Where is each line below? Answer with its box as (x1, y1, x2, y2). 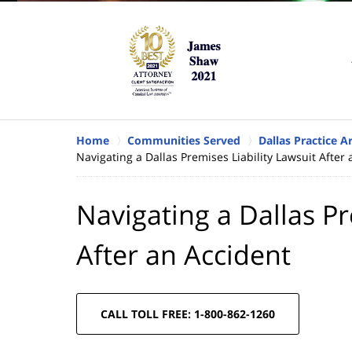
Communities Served (127, 132, 240, 148)
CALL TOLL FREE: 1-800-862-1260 (101, 306, 275, 321)
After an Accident (76, 236, 291, 273)
